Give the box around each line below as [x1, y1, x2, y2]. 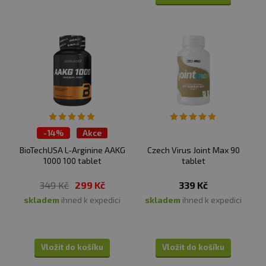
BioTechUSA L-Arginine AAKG [19, 145, 125, 156]
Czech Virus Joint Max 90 [147, 145, 240, 156]
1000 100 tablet [43, 156, 102, 166]
